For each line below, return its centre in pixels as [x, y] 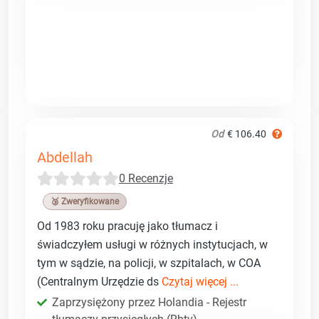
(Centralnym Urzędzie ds [99, 281]
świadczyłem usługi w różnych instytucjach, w [152, 244]
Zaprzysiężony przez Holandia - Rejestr [149, 302]
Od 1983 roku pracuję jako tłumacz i [127, 226]
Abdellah [65, 157]
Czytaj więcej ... [200, 281]
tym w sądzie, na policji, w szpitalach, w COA [149, 263]
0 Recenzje [146, 178]
